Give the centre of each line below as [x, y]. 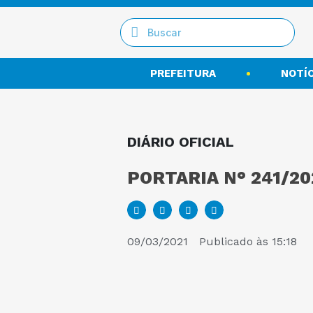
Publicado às [234, 241]
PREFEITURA [183, 73]
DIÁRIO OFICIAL [181, 142]
